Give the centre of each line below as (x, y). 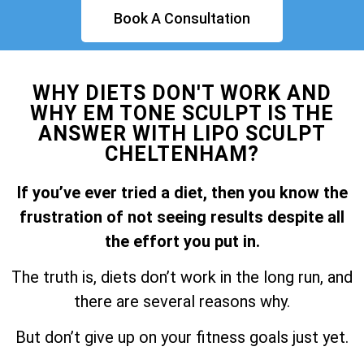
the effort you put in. (182, 241)
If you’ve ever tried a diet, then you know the (182, 192)
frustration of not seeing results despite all (182, 217)
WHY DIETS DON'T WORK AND (182, 93)
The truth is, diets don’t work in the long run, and (182, 277)
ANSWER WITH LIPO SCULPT (182, 133)
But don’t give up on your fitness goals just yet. (182, 338)
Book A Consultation (182, 18)
